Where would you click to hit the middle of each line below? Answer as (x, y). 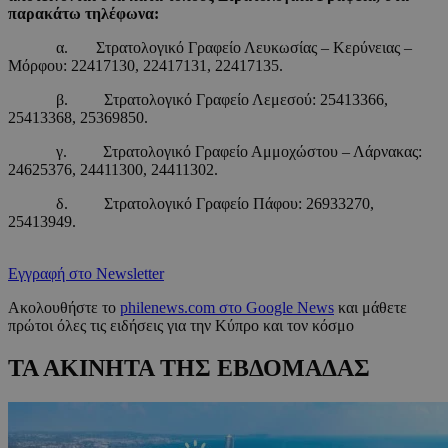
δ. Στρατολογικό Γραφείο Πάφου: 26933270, (191, 204)
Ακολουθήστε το (64, 308)
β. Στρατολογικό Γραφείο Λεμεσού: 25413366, (198, 100)
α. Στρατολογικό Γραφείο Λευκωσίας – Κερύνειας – (210, 48)
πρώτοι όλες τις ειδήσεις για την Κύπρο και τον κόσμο (181, 326)
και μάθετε (370, 308)
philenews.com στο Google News (227, 308)
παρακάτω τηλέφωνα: (83, 14)
